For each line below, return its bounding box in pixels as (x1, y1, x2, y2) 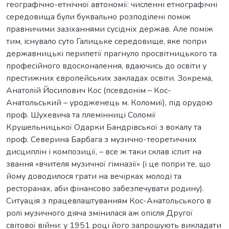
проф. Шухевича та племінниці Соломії (6, 109, 156, 121)
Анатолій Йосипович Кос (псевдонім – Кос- (6, 84, 171, 96)
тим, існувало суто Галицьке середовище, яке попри (6, 35, 207, 47)
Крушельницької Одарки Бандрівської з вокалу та (6, 121, 201, 133)
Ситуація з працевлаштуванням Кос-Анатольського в (6, 195, 211, 207)
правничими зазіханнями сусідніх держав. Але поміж (6, 23, 213, 35)
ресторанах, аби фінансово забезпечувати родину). (6, 182, 204, 194)
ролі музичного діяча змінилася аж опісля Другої (6, 207, 193, 219)
